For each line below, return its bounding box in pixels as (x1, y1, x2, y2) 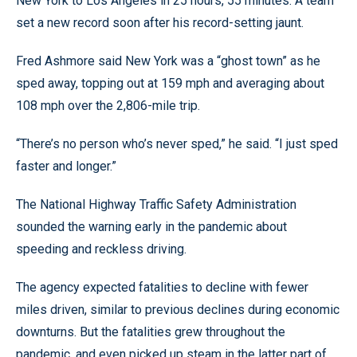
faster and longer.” (16, 158, 116, 174)
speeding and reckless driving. (16, 241, 186, 257)
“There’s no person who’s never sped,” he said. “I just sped (16, 135, 338, 151)
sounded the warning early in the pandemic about (16, 218, 287, 234)
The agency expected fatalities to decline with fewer (16, 279, 308, 295)
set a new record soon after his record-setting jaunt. (16, 14, 304, 30)
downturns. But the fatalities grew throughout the (16, 324, 285, 339)
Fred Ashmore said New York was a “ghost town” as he (16, 53, 320, 69)
